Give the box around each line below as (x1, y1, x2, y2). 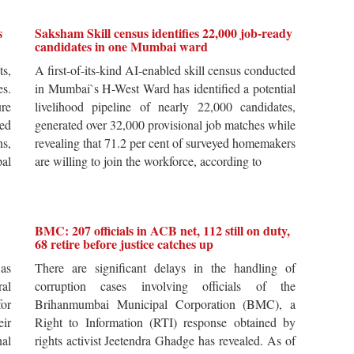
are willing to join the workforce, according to (35, 153, 262, 170)
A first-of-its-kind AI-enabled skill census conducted (35, 62, 296, 79)
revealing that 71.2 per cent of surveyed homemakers (35, 134, 296, 152)
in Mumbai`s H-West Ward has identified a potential (35, 80, 296, 97)
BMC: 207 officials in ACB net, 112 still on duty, (35, 221, 290, 240)
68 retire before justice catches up (35, 235, 213, 254)
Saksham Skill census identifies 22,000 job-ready (35, 24, 292, 43)
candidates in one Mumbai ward (35, 37, 208, 56)
